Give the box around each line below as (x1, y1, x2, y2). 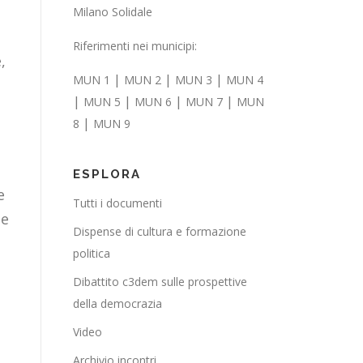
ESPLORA (73, 167, 141, 181)
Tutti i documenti (73, 195, 162, 211)
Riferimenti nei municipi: (73, 38, 197, 53)
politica (73, 246, 110, 261)
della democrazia (73, 296, 162, 311)
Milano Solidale (73, 4, 152, 19)
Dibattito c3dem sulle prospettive (73, 274, 247, 289)
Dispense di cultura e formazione (73, 224, 246, 239)
